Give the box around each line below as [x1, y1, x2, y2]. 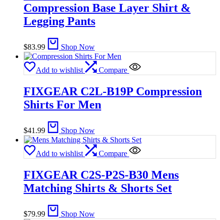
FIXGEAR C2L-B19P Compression [24, 85, 202, 98]
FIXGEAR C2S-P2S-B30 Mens [24, 168, 179, 182]
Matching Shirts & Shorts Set [24, 182, 172, 195]
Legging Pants [24, 15, 95, 28]
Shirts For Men [24, 98, 101, 111]
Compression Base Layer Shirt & [24, 1, 191, 15]
